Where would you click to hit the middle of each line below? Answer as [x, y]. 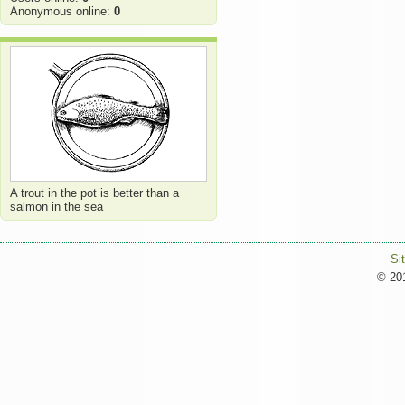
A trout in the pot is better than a [94, 193]
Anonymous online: [62, 11]
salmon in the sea [57, 207]
